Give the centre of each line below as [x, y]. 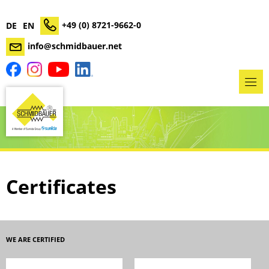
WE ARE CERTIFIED [35, 240]
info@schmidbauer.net [75, 46]
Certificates [61, 186]
